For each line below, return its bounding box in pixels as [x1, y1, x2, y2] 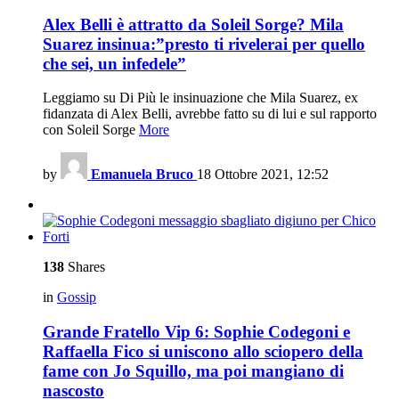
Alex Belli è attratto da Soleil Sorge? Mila [43, 14, 344, 34]
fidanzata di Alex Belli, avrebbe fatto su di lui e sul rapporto [43, 106, 377, 122]
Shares [64, 259, 105, 275]
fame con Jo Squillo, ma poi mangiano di [43, 362, 344, 381]
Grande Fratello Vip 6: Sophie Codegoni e [43, 322, 350, 342]
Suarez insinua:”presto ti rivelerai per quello [43, 34, 365, 53]
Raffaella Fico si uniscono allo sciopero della [43, 342, 363, 362]
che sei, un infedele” [43, 53, 186, 73]
